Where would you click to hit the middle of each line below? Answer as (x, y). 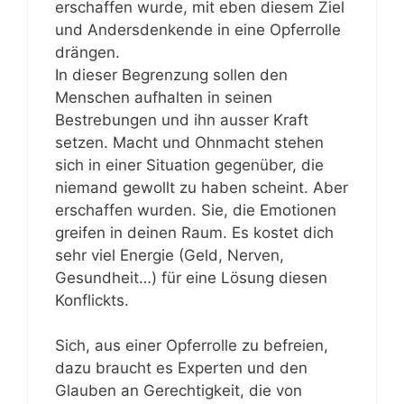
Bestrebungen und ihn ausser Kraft (182, 119)
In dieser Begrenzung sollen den (171, 74)
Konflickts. (92, 300)
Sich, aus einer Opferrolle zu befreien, (192, 345)
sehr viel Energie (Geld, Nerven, (170, 255)
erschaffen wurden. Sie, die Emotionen (196, 210)
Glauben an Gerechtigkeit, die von (179, 390)
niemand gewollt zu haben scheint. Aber (202, 187)
